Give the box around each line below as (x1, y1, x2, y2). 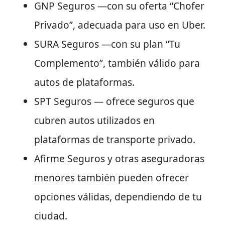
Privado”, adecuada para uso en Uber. (34, 18, 205, 32)
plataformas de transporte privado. (34, 132, 195, 146)
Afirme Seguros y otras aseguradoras (34, 151, 204, 165)
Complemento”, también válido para (34, 56, 200, 70)
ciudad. (34, 208, 67, 222)
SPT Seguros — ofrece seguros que (34, 94, 194, 108)
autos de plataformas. (34, 75, 135, 89)
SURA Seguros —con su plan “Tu (34, 37, 180, 51)
